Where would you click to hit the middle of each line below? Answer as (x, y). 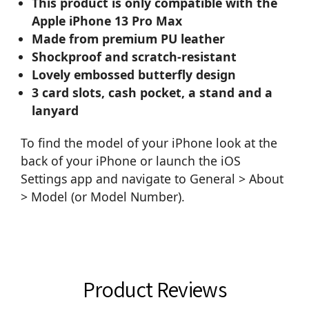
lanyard (56, 111)
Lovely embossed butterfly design (134, 75)
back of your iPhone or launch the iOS (131, 161)
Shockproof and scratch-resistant (134, 57)
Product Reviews (154, 289)
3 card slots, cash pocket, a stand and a (152, 93)
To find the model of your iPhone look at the (149, 143)
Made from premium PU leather (129, 39)
